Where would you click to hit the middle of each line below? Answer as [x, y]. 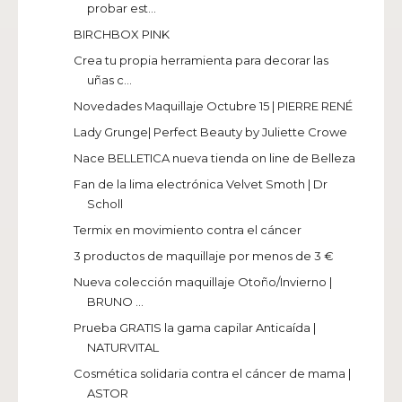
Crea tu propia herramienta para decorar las [201, 61]
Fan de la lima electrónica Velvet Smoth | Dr [201, 184]
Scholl [105, 204]
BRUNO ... [116, 302]
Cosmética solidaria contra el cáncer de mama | [213, 374]
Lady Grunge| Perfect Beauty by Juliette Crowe [211, 132]
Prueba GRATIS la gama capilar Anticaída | [195, 328]
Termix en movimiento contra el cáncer [188, 230]
